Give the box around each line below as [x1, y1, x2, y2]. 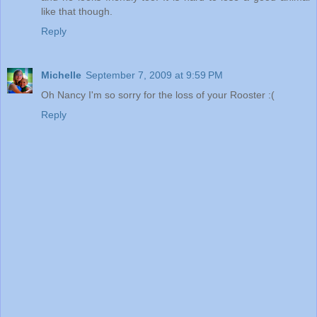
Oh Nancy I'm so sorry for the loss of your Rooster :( [41, 89, 275, 101]
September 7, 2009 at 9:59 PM [86, 69, 223, 81]
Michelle [41, 69, 81, 81]
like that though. [41, 6, 113, 18]
